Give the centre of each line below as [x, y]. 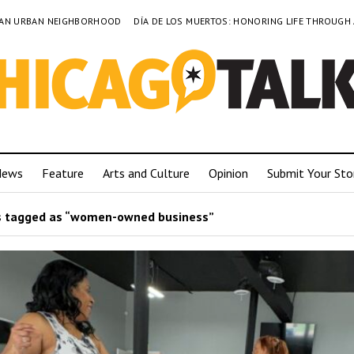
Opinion [228, 173]
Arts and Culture [146, 173]
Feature [63, 173]
